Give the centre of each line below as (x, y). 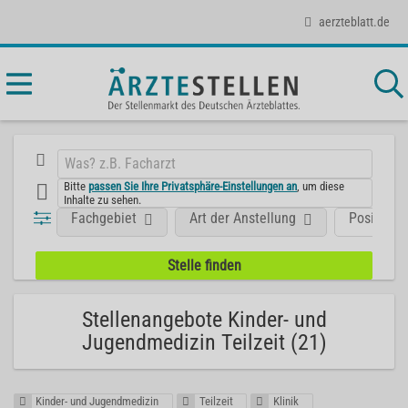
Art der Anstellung (243, 218)
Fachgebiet (104, 218)
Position (373, 218)
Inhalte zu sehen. (103, 199)
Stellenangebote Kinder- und (204, 320)
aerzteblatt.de (354, 21)
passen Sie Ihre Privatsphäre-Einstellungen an (193, 186)
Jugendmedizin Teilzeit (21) (204, 342)
